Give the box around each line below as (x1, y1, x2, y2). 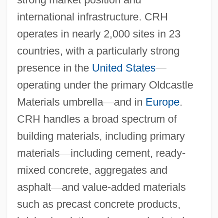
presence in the (17, 61, 92, 74)
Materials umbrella (17, 95, 103, 108)
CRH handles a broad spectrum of (17, 112, 177, 125)
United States (91, 61, 156, 74)
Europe (145, 95, 180, 108)
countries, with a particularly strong (17, 44, 180, 57)
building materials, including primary (17, 129, 185, 142)
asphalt (17, 181, 51, 193)
